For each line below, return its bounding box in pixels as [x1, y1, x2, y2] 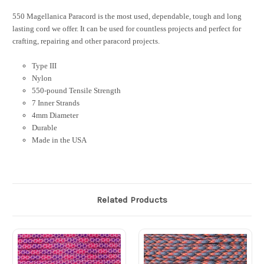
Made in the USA [31, 136, 87, 145]
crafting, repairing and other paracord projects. [12, 37, 160, 46]
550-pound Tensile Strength [31, 86, 121, 95]
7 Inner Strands [31, 98, 80, 108]
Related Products [97, 194, 167, 206]
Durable [31, 123, 57, 133]
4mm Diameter [31, 111, 78, 120]
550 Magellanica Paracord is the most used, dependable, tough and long [12, 12, 242, 21]
